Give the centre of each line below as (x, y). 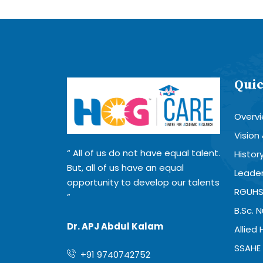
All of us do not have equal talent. (145, 153)
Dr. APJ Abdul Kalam (115, 227)
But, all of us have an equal (125, 168)
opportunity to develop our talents (143, 183)
